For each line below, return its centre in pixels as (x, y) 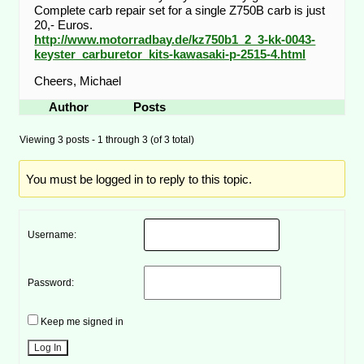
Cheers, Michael (78, 80)
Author (68, 106)
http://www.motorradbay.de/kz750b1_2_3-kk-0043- (175, 39)
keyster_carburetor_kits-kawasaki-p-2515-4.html (170, 54)
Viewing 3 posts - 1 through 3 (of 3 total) (107, 139)
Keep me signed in (82, 322)
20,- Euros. (64, 24)
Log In (48, 348)
